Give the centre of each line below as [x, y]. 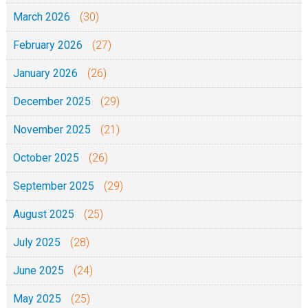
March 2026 [41, 17]
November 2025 [52, 130]
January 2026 [45, 73]
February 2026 [47, 45]
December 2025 [52, 101]
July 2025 [36, 242]
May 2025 [37, 299]
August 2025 [43, 214]
